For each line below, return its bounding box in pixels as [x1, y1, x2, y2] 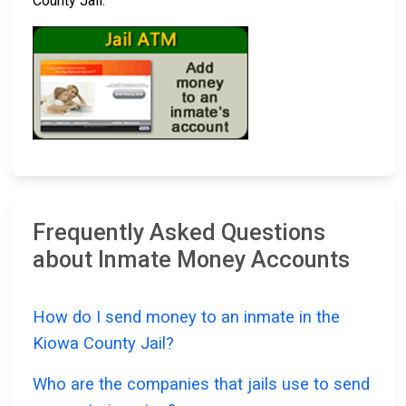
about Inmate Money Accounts [33, 246, 350, 274]
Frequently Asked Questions [33, 219, 325, 246]
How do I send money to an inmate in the [33, 307, 340, 327]
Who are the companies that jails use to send [33, 374, 370, 394]
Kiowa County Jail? [33, 333, 174, 353]
